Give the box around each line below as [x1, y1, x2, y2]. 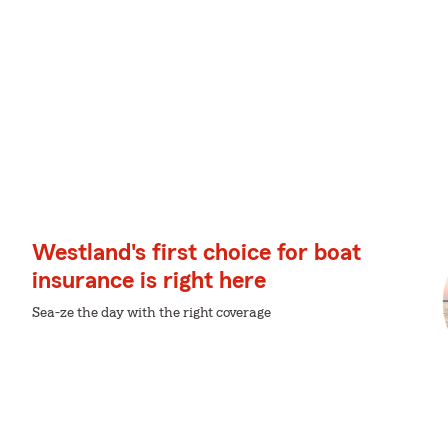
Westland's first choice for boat [32, 241, 361, 265]
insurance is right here [32, 269, 266, 293]
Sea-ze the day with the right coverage [32, 306, 271, 320]
